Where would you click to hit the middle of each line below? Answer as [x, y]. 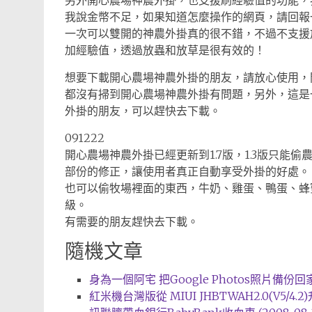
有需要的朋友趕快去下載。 [132, 221]
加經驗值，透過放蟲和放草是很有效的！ [165, 50]
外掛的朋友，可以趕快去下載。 [143, 111]
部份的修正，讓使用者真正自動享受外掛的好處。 [187, 171]
